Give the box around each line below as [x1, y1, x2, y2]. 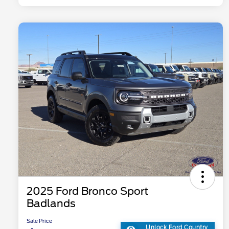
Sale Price [27, 218, 52, 224]
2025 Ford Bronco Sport [27, 185, 148, 198]
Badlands [27, 197, 76, 210]
